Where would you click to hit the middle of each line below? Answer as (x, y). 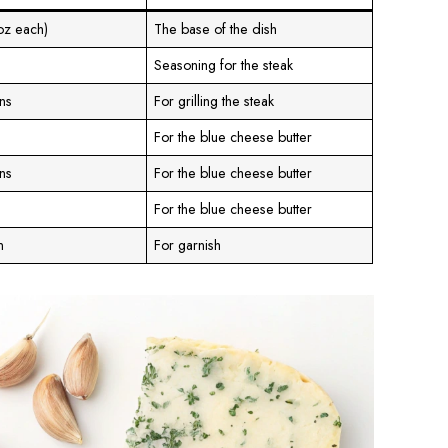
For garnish (188, 245)
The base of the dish (216, 29)
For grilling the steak (214, 101)
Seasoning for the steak (224, 65)
